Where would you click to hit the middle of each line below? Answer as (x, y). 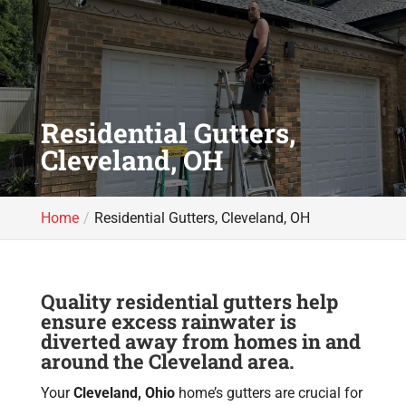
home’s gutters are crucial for (268, 392)
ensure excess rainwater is (168, 321)
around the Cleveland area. (167, 361)
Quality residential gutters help (189, 301)
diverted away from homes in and (200, 341)
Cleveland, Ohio (124, 392)
